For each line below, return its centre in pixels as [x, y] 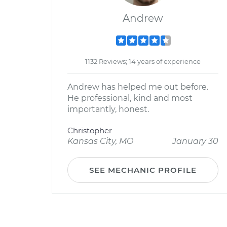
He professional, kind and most [130, 98]
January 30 [195, 141]
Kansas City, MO [100, 141]
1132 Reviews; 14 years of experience [143, 61]
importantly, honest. [108, 109]
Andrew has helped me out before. [138, 87]
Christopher [90, 130]
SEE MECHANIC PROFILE [143, 170]
